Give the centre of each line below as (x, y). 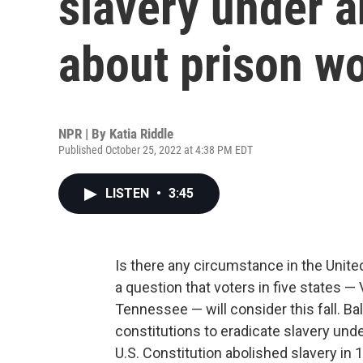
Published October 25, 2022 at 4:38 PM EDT (156, 150)
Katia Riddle (141, 134)
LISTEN (129, 193)
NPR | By (84, 134)
